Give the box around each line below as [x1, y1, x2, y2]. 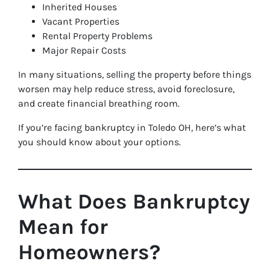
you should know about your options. [18, 136, 181, 148]
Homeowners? [18, 240, 160, 265]
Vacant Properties [42, 16, 119, 27]
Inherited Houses [42, 1, 117, 13]
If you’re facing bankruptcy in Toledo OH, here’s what [18, 122, 246, 133]
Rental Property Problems [42, 30, 152, 42]
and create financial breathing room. [18, 98, 180, 109]
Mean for [18, 215, 108, 239]
